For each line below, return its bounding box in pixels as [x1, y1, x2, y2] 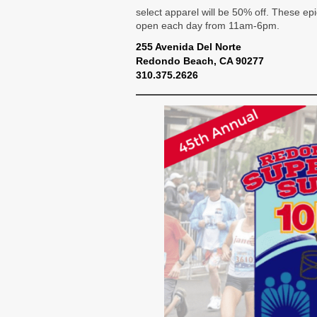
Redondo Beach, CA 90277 [136, 55, 264, 67]
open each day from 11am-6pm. [136, 20, 279, 32]
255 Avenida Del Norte [136, 41, 241, 53]
